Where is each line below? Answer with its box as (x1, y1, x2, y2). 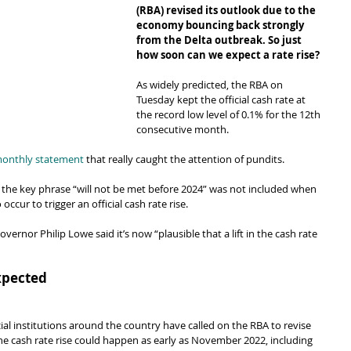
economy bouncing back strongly (136, 18, 306, 32)
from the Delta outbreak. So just (136, 33, 304, 47)
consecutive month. (136, 122, 229, 136)
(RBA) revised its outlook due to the (136, 3, 318, 17)
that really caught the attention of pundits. (84, 152, 284, 166)
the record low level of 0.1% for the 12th (136, 107, 323, 121)
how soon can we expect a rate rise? (136, 48, 320, 62)
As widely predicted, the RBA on (136, 78, 285, 92)
